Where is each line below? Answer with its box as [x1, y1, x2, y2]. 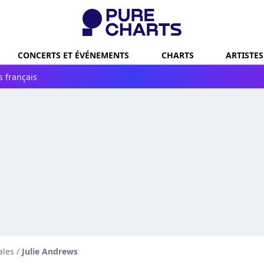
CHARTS [161, 49, 194, 61]
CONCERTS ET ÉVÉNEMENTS [18, 49, 129, 61]
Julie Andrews [22, 246, 78, 257]
